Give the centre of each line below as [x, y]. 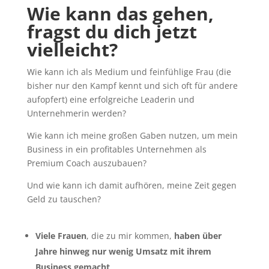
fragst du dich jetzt [112, 31]
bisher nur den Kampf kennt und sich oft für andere [132, 85]
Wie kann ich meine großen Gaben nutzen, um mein [132, 135]
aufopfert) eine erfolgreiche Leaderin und [110, 99]
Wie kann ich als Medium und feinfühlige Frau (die [129, 71]
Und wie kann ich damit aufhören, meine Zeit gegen [131, 185]
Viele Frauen [61, 235]
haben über [198, 235]
